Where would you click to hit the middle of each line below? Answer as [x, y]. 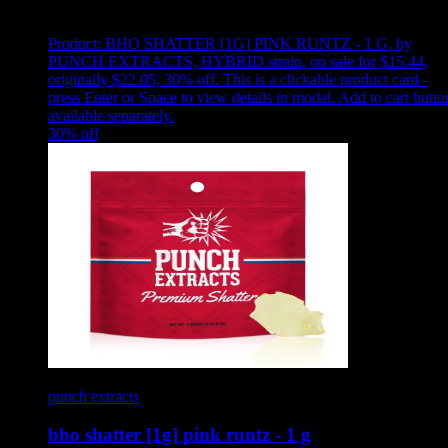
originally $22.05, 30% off [131, 79]
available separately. [111, 115]
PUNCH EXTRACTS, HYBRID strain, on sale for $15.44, [238, 61]
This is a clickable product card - [325, 79]
